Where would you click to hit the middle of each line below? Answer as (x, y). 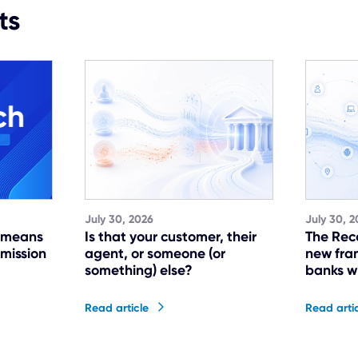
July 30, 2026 (119, 220)
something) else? (139, 270)
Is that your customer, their (171, 236)
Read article (117, 308)
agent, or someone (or (155, 253)
